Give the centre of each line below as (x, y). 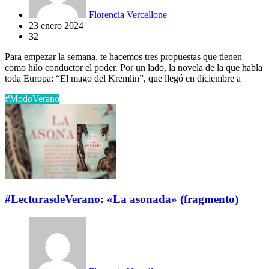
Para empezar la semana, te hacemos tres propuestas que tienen (123, 57)
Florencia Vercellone (127, 15)
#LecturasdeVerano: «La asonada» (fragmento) (122, 199)
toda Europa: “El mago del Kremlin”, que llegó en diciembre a (123, 79)
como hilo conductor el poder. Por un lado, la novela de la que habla (134, 68)
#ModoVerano (32, 99)
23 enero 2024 (56, 26)
